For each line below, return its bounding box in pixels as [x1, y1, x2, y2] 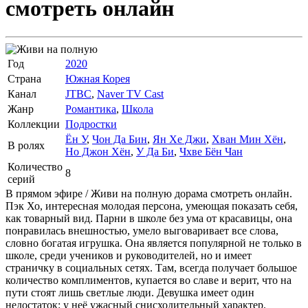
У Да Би [136, 145, 174, 157]
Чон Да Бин [92, 133, 147, 145]
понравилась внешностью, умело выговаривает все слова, [5, 224, 278, 236]
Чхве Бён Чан [179, 145, 243, 157]
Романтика [65, 102, 116, 115]
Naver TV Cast [97, 87, 164, 100]
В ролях [8, 139, 45, 151]
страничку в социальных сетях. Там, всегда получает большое [5, 261, 297, 274]
